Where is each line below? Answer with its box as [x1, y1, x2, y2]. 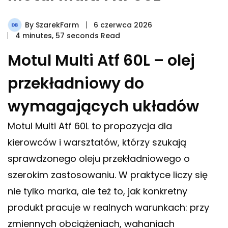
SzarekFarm [36, 20, 79, 31]
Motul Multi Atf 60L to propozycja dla [8, 120, 172, 133]
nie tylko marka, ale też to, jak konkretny [8, 185, 187, 198]
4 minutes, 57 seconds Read [15, 31, 120, 41]
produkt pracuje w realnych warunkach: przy [8, 201, 209, 214]
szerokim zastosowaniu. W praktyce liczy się [8, 168, 208, 182]
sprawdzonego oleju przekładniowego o [8, 152, 190, 165]
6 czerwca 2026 [94, 20, 152, 31]
